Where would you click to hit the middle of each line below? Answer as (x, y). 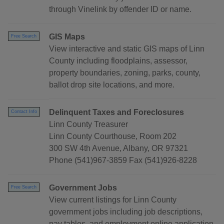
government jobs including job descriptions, (126, 212)
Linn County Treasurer (88, 124)
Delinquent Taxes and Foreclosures (116, 112)
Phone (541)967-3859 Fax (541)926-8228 (123, 160)
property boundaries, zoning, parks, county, (125, 73)
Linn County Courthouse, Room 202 (113, 136)
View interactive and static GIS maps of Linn (127, 49)
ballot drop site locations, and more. (112, 85)
